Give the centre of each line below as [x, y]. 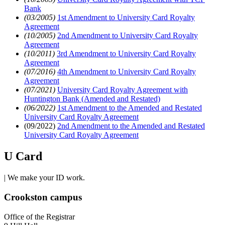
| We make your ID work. [44, 178]
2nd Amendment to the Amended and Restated [131, 126]
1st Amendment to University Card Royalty [126, 18]
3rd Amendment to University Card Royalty [126, 54]
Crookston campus [43, 197]
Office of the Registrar [39, 216]
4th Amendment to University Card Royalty [127, 72]
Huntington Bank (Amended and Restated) [92, 99]
